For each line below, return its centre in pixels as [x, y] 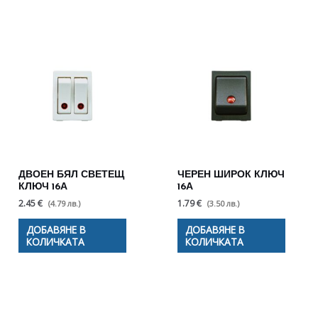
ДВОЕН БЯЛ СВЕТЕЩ [72, 175]
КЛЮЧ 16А [43, 187]
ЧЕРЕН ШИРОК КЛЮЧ [231, 175]
